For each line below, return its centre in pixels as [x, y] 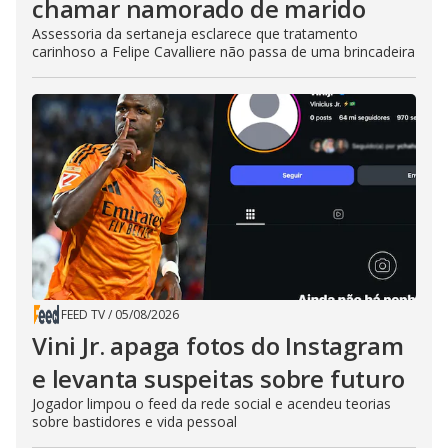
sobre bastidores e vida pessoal [134, 422]
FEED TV [83, 315]
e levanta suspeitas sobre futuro [218, 379]
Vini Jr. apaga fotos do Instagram [218, 346]
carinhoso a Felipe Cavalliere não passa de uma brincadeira [223, 52]
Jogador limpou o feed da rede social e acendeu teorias [211, 404]
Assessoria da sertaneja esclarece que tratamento [195, 34]
